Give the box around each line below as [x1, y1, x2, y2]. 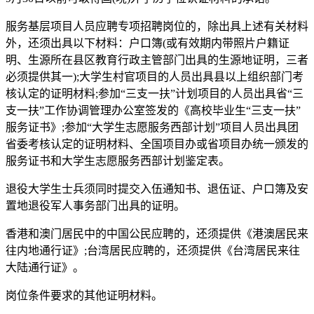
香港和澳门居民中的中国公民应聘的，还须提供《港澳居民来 [6, 227, 308, 240]
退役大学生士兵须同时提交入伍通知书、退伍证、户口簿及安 [6, 182, 308, 195]
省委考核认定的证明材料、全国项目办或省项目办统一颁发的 [6, 137, 308, 150]
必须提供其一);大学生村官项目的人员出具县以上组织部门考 [6, 70, 303, 83]
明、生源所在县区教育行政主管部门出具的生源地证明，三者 [6, 53, 308, 66]
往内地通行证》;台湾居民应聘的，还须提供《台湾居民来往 [6, 244, 300, 257]
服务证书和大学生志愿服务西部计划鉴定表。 [6, 154, 230, 167]
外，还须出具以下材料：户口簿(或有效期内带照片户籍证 [6, 36, 289, 49]
